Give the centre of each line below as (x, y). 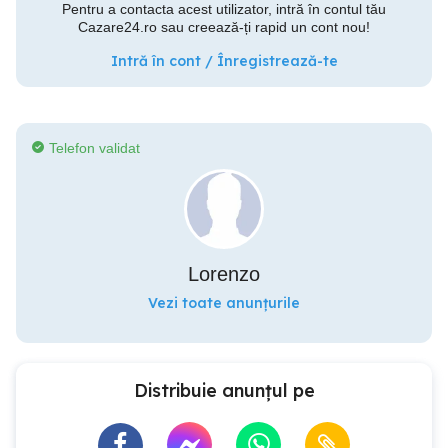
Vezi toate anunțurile (224, 303)
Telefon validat (94, 148)
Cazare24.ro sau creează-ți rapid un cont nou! (224, 27)
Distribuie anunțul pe (224, 390)
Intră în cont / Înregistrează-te (224, 61)
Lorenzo (224, 274)
